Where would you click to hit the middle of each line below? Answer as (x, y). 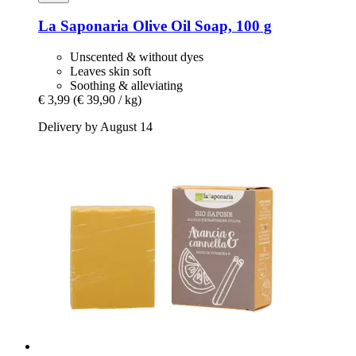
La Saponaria (83, 26)
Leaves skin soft (110, 72)
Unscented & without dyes (137, 57)
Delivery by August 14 (95, 127)
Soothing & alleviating (126, 86)
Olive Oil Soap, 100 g (200, 26)
